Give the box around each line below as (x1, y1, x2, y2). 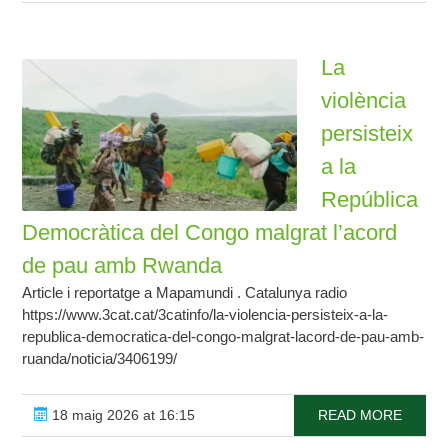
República (321, 187, 419, 212)
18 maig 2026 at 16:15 (48, 407, 196, 423)
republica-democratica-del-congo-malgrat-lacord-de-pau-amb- (22, 328, 425, 345)
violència (321, 88, 407, 113)
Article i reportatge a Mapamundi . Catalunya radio (22, 284, 348, 301)
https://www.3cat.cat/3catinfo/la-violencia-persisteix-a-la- (22, 306, 389, 323)
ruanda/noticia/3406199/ (22, 350, 178, 367)
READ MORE (317, 407, 402, 423)
